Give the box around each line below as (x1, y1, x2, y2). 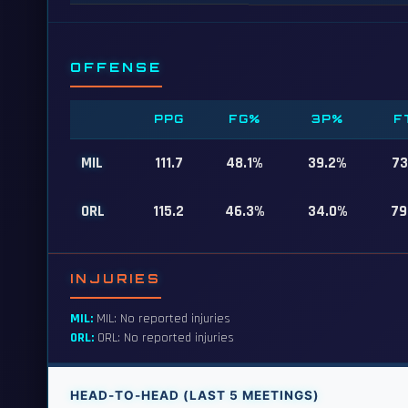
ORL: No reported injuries (94, 330, 234, 346)
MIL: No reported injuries (93, 311, 230, 327)
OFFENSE (70, 58, 162, 75)
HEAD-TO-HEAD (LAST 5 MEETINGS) (70, 388, 320, 403)
